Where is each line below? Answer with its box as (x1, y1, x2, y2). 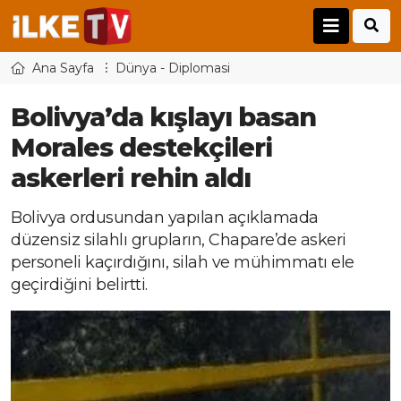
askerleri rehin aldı (11, 162, 251, 194)
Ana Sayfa (32, 60, 94, 77)
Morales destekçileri (11, 132, 272, 164)
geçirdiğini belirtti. (11, 275, 148, 295)
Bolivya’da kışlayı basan (11, 101, 316, 133)
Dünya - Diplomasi (115, 60, 230, 77)
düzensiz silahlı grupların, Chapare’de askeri (11, 230, 346, 251)
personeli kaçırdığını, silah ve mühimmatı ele (11, 252, 354, 273)
